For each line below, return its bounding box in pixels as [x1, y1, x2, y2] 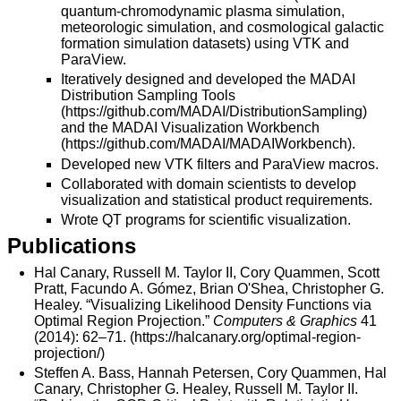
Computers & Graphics [213, 312, 357, 328]
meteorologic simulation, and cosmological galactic [61, 20, 384, 36]
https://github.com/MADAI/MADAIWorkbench [65, 136, 347, 152]
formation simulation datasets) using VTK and [61, 36, 349, 52]
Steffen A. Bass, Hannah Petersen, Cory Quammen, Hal [34, 364, 387, 380]
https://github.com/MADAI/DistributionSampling [65, 104, 363, 120]
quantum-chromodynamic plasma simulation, [61, 4, 345, 20]
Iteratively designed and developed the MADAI [61, 72, 355, 88]
